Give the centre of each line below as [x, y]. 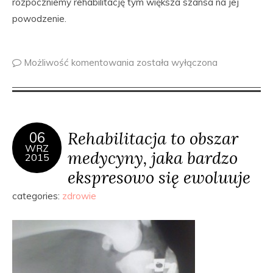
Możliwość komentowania [80, 62]
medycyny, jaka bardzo [153, 158]
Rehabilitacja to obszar [153, 138]
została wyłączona [177, 62]
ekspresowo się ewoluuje [159, 177]
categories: [37, 196]
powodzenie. [39, 19]
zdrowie [79, 196]
